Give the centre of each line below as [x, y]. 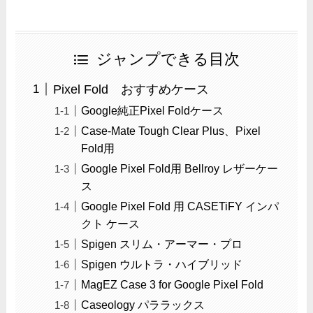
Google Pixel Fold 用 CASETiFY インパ [180, 206]
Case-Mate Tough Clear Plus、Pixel [171, 130]
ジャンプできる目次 [168, 59]
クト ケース [111, 223]
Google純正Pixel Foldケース [153, 110]
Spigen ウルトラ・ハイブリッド [162, 264]
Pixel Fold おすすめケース [131, 89]
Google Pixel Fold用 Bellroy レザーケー [180, 168]
